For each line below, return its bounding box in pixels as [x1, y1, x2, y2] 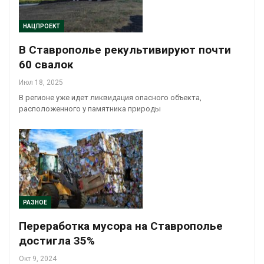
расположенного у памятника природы [19, 104, 161, 114]
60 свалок [19, 58, 73, 72]
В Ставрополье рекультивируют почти [19, 43, 231, 57]
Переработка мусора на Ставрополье [19, 219, 223, 233]
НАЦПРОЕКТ [23, 23, 60, 30]
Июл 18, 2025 [19, 78, 63, 87]
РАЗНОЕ [23, 199, 47, 206]
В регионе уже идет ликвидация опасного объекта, [19, 93, 202, 103]
